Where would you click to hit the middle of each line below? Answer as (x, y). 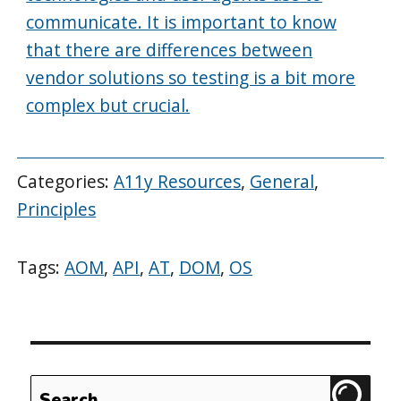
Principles (57, 209)
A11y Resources (178, 182)
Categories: (66, 182)
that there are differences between (170, 49)
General (282, 182)
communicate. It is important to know (182, 21)
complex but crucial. (108, 105)
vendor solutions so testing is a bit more (191, 77)
